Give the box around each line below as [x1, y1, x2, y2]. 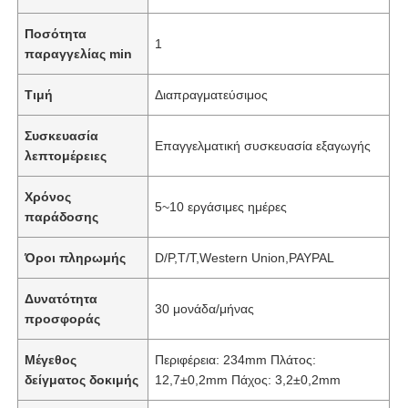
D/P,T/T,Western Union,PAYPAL [155, 250, 335, 265]
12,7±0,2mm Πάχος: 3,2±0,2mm [155, 372, 342, 387]
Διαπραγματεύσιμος [155, 87, 269, 102]
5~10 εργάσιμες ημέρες [155, 199, 288, 214]
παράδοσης [25, 209, 99, 224]
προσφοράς [25, 311, 101, 326]
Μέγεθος [25, 352, 77, 367]
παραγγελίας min [25, 46, 133, 61]
